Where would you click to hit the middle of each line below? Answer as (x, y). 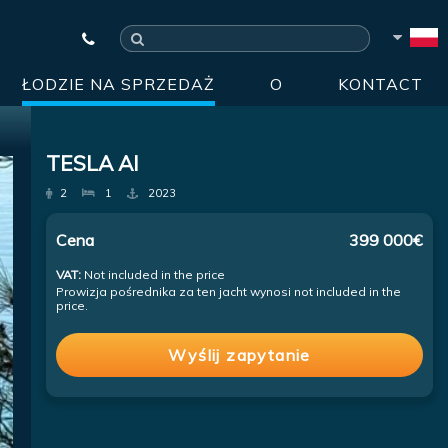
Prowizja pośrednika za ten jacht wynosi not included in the (229, 291)
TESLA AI (93, 163)
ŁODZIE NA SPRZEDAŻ (118, 84)
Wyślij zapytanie (239, 355)
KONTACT (380, 84)
